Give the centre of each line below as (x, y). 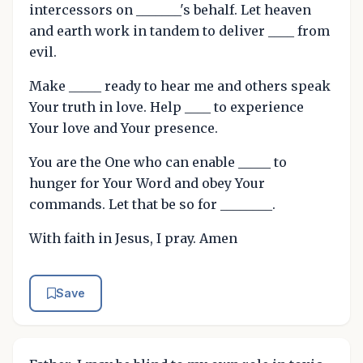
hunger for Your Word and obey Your (147, 183)
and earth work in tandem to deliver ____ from (179, 30)
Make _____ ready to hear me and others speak (180, 85)
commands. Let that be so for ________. (152, 204)
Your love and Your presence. (124, 128)
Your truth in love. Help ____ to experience (167, 107)
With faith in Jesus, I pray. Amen (133, 238)
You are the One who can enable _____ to (158, 162)
